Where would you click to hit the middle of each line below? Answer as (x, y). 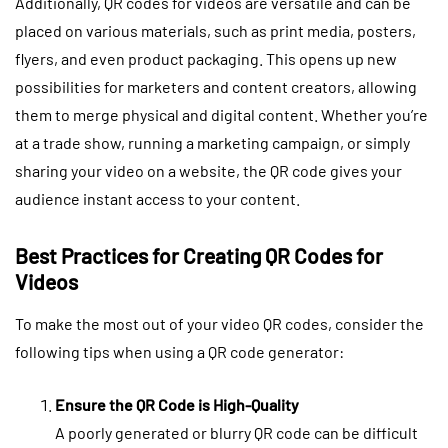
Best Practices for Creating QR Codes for (199, 255)
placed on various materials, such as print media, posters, (215, 30)
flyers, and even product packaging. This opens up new (206, 58)
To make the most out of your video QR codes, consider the (219, 323)
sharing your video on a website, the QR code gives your (208, 170)
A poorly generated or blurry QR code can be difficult (236, 432)
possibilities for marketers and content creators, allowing (216, 86)
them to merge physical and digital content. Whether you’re (221, 114)
